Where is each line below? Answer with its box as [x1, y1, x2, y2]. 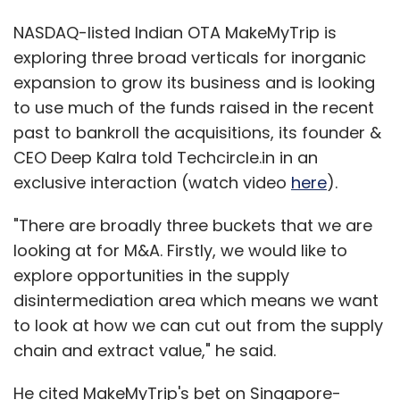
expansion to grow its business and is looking [13, 71, 375, 94]
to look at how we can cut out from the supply [13, 313, 383, 337]
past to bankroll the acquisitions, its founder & [13, 121, 381, 144]
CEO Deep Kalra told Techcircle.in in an [13, 146, 318, 169]
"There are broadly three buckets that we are [13, 213, 372, 237]
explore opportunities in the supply [13, 263, 289, 287]
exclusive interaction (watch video [13, 171, 291, 194]
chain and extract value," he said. [13, 338, 276, 362]
